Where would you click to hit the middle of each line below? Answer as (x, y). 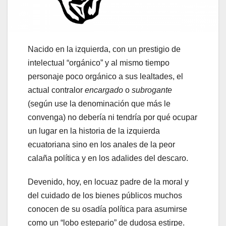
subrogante (152, 90)
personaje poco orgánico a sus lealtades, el (105, 76)
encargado (104, 90)
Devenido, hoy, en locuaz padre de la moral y (108, 182)
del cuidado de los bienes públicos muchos (105, 195)
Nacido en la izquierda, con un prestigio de (104, 49)
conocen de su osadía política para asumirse (107, 209)
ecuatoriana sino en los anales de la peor (101, 144)
